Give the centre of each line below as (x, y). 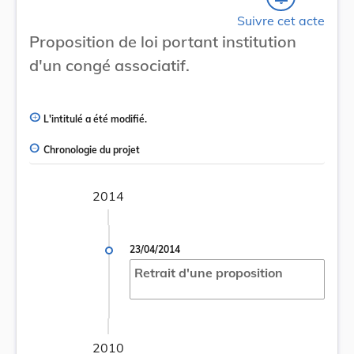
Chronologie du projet (92, 150)
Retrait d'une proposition (208, 273)
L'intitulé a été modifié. (95, 119)
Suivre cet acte (281, 20)
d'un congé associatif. (109, 65)
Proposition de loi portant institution (163, 41)
